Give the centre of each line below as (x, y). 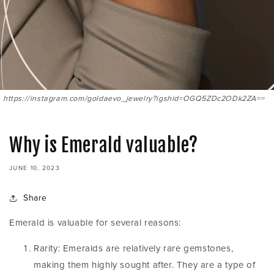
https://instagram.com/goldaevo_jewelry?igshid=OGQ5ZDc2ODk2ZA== (134, 98)
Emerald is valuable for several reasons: (95, 223)
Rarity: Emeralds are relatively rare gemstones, (134, 248)
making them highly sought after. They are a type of (145, 265)
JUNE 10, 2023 (35, 168)
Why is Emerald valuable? (104, 145)
